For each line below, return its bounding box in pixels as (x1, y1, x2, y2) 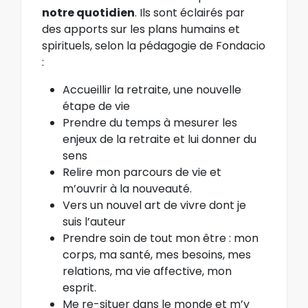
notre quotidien (42, 4, 135, 21)
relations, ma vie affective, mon (63, 263, 232, 279)
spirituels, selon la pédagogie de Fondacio (42, 37, 265, 54)
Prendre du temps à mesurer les (63, 114, 237, 131)
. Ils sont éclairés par (135, 4, 245, 21)
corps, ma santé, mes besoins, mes (63, 246, 251, 263)
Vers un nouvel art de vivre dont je (63, 197, 246, 213)
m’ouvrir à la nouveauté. (63, 180, 192, 197)
